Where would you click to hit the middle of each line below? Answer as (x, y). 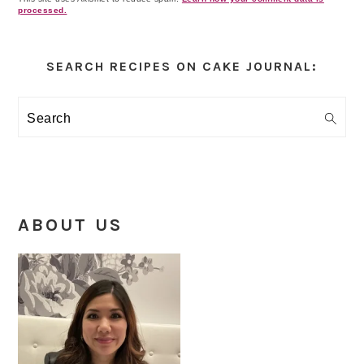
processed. (43, 11)
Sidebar (77, 73)
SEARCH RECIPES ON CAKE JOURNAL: (182, 67)
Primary (78, 43)
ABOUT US (71, 225)
